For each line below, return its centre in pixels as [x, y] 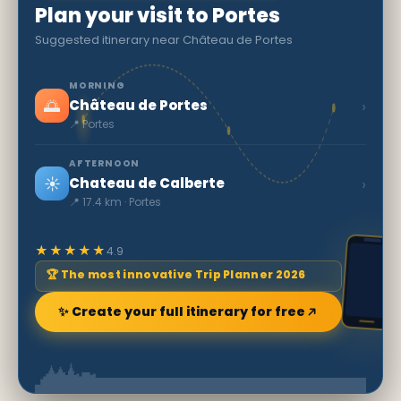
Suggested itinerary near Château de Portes [164, 40]
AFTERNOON [105, 164]
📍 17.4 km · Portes [115, 202]
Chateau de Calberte [147, 183]
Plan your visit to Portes [158, 16]
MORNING [97, 86]
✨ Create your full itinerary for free [182, 312]
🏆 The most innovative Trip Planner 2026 [176, 275]
